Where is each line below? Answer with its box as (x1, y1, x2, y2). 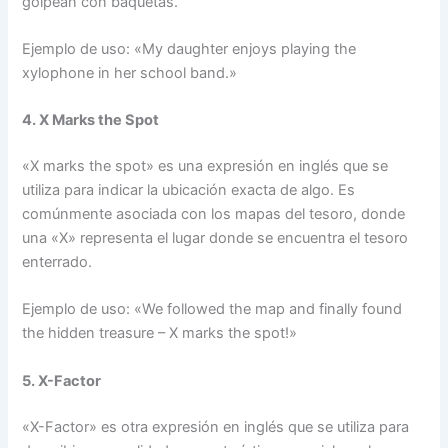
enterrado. (22, 253, 93, 272)
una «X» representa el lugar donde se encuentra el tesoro (22, 229, 409, 248)
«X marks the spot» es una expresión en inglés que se (22, 157, 389, 176)
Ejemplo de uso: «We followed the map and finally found (22, 300, 403, 319)
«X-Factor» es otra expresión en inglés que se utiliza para (22, 417, 410, 436)
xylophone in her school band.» (22, 63, 238, 82)
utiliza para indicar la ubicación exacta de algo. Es (22, 181, 356, 200)
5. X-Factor (22, 371, 102, 390)
